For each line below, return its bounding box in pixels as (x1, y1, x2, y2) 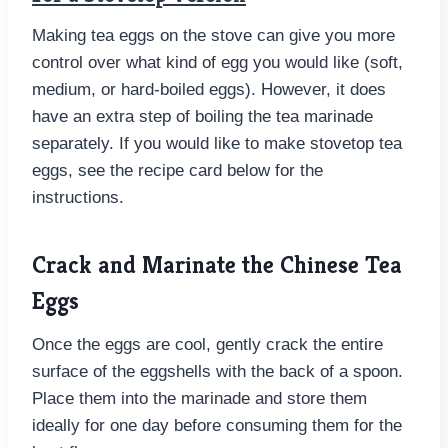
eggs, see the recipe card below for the (32, 161, 323, 181)
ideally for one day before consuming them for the (32, 416, 402, 436)
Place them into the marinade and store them (32, 389, 367, 409)
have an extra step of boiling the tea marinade (32, 107, 373, 127)
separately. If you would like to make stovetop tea (32, 134, 402, 154)
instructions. (32, 188, 129, 208)
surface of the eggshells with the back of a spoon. (32, 362, 403, 382)
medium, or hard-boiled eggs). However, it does (32, 80, 386, 100)
